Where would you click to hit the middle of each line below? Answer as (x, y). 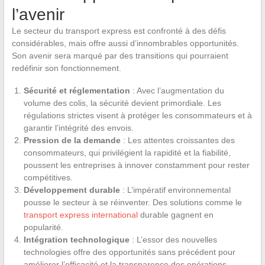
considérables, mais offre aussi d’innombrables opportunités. (125, 43)
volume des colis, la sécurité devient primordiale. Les (122, 103)
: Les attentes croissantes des (179, 140)
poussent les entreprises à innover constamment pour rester (136, 165)
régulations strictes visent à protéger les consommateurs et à (138, 115)
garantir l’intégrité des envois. (78, 127)
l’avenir (38, 14)
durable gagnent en (175, 214)
